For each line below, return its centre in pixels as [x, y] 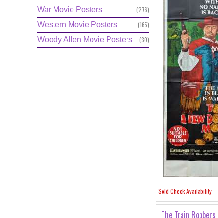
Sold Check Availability [185, 191]
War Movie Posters [70, 9]
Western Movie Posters [77, 25]
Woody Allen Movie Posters [85, 40]
